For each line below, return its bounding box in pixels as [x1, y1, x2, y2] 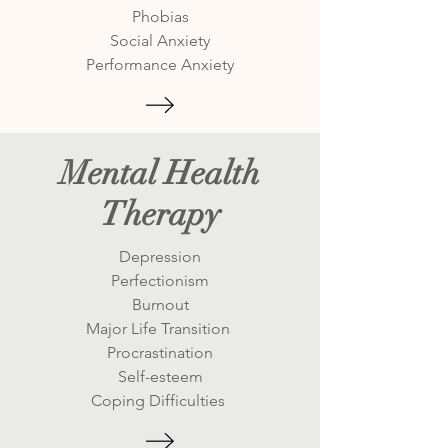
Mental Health [60, 153, 260, 194]
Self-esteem [117, 367, 203, 386]
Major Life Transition [86, 319, 234, 338]
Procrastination [107, 343, 213, 362]
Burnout [131, 295, 189, 314]
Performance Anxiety [86, 55, 234, 74]
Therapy [100, 194, 220, 235]
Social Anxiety [110, 31, 210, 50]
